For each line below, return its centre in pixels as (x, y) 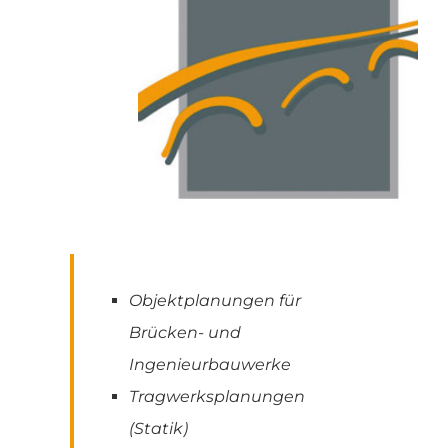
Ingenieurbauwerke (210, 364)
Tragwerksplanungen (217, 396)
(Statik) (158, 428)
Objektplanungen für (215, 300)
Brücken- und (185, 332)
